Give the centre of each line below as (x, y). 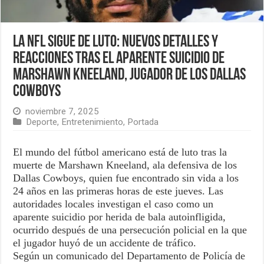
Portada (143, 122)
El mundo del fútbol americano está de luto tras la (120, 152)
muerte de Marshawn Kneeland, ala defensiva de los (125, 165)
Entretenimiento (93, 122)
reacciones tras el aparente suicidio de (119, 59)
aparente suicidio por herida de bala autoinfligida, (120, 217)
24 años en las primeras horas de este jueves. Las (118, 191)
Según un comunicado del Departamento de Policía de (129, 256)
